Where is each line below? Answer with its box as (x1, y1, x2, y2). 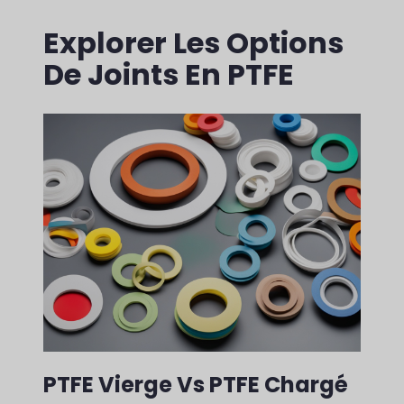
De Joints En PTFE (43, 53, 294, 95)
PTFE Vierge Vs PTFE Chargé (43, 370, 348, 400)
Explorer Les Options (43, 22, 344, 63)
